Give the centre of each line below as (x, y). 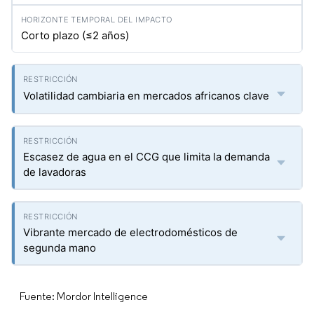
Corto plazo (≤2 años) (75, 35)
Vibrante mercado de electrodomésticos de (130, 232)
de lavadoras (55, 172)
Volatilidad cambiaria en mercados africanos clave (146, 96)
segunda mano (60, 248)
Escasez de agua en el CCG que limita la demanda (146, 157)
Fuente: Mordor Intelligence (84, 296)
